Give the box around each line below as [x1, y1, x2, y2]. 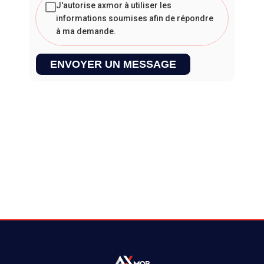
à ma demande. [56, 26, 116, 36]
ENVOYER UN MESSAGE [50, 58, 176, 70]
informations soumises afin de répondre [56, 13, 213, 23]
